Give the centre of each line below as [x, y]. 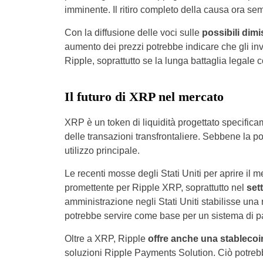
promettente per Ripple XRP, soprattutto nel [155, 188]
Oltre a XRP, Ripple [106, 239]
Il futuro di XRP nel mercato [144, 97]
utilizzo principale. [103, 151]
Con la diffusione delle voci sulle [133, 33]
